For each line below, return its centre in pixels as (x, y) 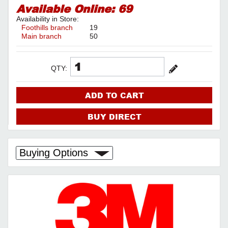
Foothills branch (47, 27)
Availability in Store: (48, 19)
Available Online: (67, 9)
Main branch (41, 36)
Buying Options (57, 153)
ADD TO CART (114, 95)
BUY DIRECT (114, 117)
